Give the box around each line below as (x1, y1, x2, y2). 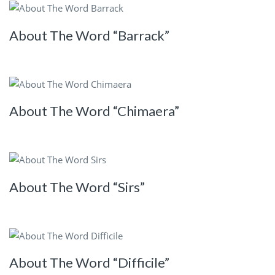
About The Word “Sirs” (9, 178, 145, 195)
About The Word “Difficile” (9, 254, 169, 271)
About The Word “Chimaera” (9, 103, 179, 120)
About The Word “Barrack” (9, 26, 169, 44)
